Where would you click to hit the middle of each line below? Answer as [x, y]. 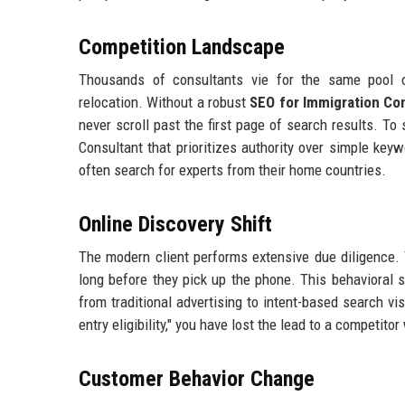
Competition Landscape [182, 47]
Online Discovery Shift [175, 225]
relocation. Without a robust [165, 103]
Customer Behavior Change [197, 379]
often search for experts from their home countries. [232, 170]
